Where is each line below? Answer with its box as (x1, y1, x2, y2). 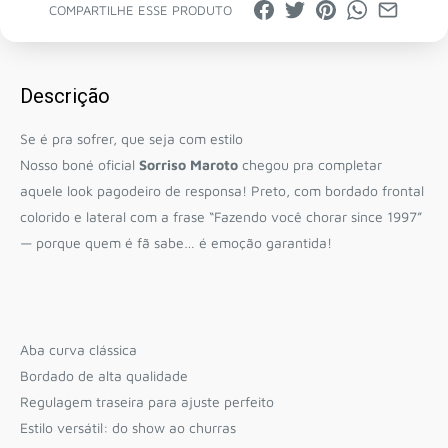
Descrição (20, 84, 110, 109)
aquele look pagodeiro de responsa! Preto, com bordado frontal (20, 181, 424, 199)
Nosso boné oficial (20, 155, 139, 173)
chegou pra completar (238, 155, 382, 173)
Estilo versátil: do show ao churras (20, 419, 236, 437)
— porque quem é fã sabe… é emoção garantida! (20, 233, 336, 251)
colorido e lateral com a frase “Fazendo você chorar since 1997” (20, 207, 422, 225)
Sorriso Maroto (139, 155, 238, 173)
